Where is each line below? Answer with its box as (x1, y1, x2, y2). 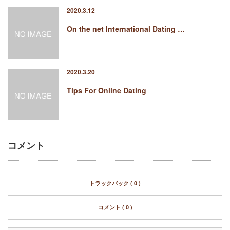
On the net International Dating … (67, 24, 185, 34)
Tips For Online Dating (67, 85, 146, 95)
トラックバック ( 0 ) (89, 179, 141, 187)
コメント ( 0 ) (98, 203, 132, 211)
